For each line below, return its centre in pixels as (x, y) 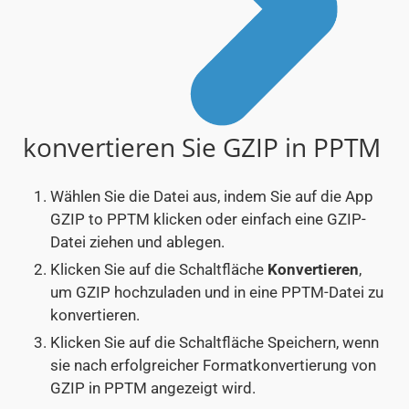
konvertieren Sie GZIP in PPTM (202, 147)
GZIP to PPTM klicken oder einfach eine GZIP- (208, 220)
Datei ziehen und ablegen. (137, 242)
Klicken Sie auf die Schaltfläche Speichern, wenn (215, 343)
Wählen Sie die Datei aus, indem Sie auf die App (212, 197)
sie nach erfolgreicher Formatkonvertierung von (213, 366)
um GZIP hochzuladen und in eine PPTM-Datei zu (217, 293)
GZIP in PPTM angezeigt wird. (153, 388)
